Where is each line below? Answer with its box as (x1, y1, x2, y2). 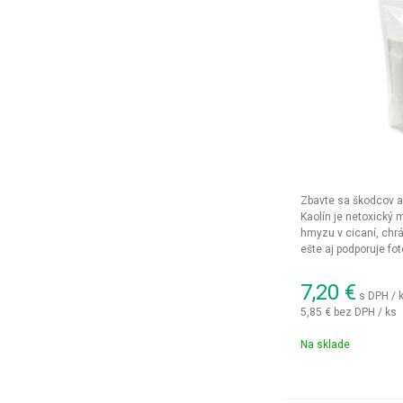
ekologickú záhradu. (300, 259, 401, 272)
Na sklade (300, 338, 350, 351)
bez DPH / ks (333, 305, 397, 318)
